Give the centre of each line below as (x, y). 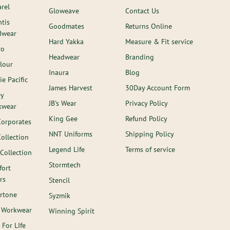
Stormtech (65, 165)
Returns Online (149, 26)
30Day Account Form (158, 88)
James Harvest (71, 88)
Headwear (64, 57)
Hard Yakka (66, 41)
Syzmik (60, 195)
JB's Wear (63, 103)
